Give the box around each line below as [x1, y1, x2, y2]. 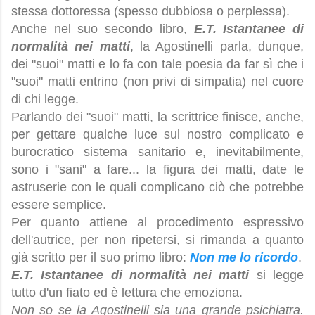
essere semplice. [11, 198, 106, 212]
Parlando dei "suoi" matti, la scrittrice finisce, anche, [11, 110, 304, 124]
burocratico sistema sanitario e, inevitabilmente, [11, 145, 304, 160]
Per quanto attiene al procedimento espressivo [11, 215, 304, 230]
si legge [256, 268, 304, 283]
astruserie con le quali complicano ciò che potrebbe [11, 180, 304, 195]
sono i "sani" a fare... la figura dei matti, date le [11, 162, 304, 177]
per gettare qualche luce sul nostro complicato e [11, 127, 304, 142]
